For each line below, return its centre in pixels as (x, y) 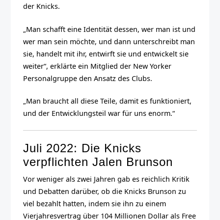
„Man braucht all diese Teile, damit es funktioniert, (108, 101)
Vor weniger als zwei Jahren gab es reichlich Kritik (107, 179)
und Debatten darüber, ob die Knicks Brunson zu (105, 191)
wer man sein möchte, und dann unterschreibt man (109, 41)
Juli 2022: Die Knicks (82, 148)
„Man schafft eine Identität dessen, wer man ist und (110, 29)
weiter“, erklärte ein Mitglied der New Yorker (97, 66)
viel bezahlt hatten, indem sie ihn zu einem (95, 203)
